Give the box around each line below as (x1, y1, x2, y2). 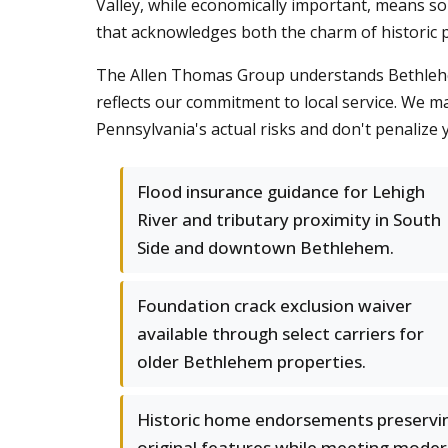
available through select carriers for (137, 322, 424, 345)
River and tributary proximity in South (137, 208, 441, 231)
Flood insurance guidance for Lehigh (137, 180, 425, 203)
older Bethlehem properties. (137, 350, 366, 373)
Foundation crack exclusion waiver (137, 294, 412, 317)
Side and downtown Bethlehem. (137, 236, 394, 259)
